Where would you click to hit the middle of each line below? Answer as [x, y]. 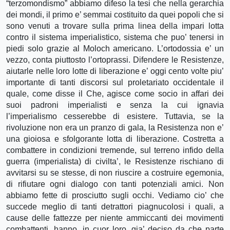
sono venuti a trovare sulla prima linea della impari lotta [115, 26]
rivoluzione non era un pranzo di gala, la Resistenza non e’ [115, 127]
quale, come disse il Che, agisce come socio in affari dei [115, 93]
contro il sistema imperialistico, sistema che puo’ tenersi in [115, 37]
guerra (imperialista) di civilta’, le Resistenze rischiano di [115, 161]
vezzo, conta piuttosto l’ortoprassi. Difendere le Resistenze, [115, 60]
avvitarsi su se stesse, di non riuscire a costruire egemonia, [115, 172]
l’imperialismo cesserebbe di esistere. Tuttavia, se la [115, 116]
